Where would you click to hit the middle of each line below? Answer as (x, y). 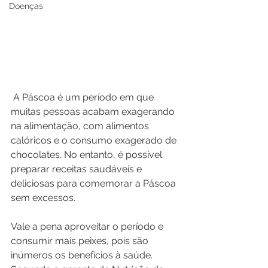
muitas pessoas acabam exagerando (94, 112)
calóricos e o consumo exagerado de (95, 140)
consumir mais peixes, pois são (81, 241)
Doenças (26, 6)
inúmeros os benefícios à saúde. (83, 255)
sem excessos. (43, 198)
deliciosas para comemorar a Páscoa (95, 183)
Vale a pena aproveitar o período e (88, 226)
